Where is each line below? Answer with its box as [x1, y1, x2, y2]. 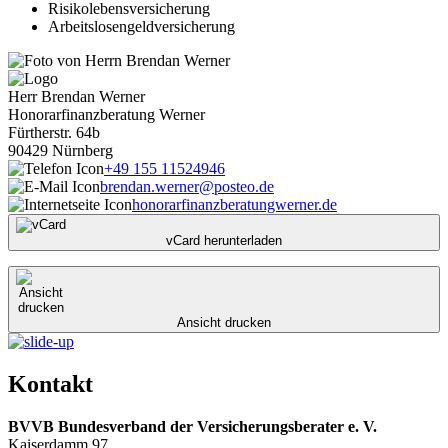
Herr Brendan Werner [8, 87, 145, 105]
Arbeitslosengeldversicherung [48, 17, 235, 35]
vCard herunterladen [166, 232, 282, 248]
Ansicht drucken [177, 314, 271, 330]
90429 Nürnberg [8, 141, 113, 159]
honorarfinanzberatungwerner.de [132, 195, 337, 213]
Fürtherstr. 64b [8, 123, 100, 141]
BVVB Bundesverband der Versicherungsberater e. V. [8, 417, 377, 435]
